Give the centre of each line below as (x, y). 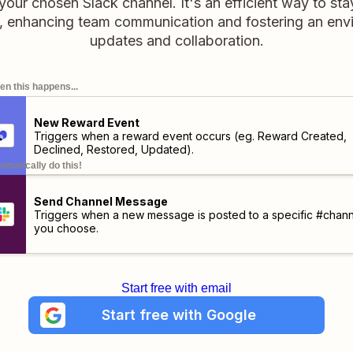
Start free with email (176, 288)
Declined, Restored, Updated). (113, 149)
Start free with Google (178, 315)
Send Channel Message (100, 201)
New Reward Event (86, 122)
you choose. (66, 228)
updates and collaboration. (176, 41)
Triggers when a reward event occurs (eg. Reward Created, (190, 136)
